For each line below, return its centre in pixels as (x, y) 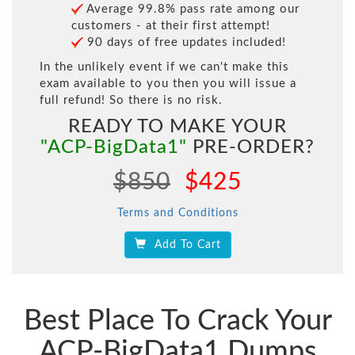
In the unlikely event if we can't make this (164, 67)
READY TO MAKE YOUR (177, 127)
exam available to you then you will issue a (168, 84)
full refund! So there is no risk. (131, 101)
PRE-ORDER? (251, 148)
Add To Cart (183, 245)
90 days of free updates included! (185, 43)
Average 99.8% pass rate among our (191, 10)
